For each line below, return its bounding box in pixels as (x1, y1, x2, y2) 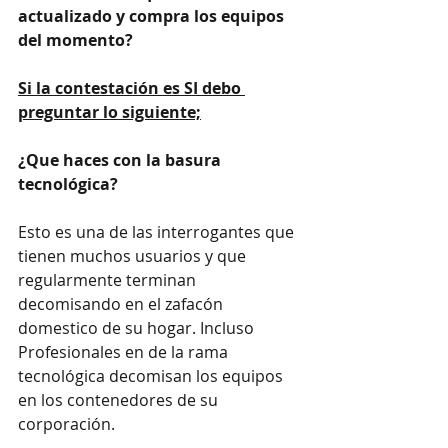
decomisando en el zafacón (18, 292, 227, 315)
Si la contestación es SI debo (18, 76, 245, 99)
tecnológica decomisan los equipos (18, 364, 287, 387)
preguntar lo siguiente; (18, 100, 201, 123)
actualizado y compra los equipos (18, 4, 288, 27)
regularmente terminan (18, 268, 200, 291)
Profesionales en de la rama (18, 340, 232, 363)
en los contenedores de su (18, 388, 222, 411)
